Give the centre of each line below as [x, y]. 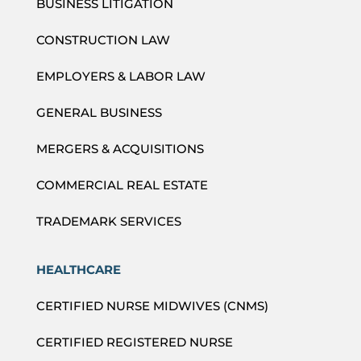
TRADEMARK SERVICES [108, 221]
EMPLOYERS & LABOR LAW [120, 76]
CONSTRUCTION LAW [103, 39]
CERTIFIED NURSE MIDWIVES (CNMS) [152, 305]
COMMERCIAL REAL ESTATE [122, 185]
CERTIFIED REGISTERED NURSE [134, 342]
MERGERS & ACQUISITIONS [120, 148]
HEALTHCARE [78, 269]
